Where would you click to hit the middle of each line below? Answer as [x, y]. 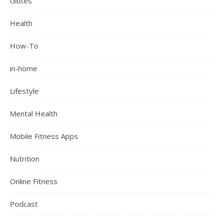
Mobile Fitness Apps [44, 136]
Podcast [24, 204]
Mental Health [34, 114]
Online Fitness [34, 181]
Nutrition [25, 159]
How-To [24, 46]
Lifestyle [24, 91]
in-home [24, 69]
